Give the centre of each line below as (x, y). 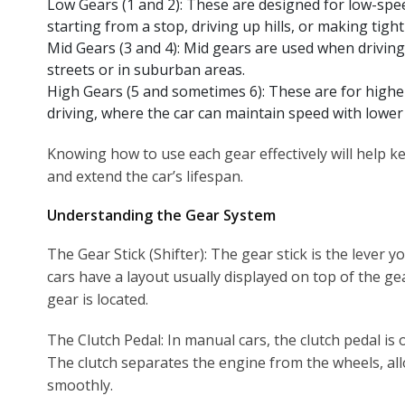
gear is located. (98, 299)
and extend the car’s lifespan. (145, 176)
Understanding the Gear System (161, 215)
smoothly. (80, 385)
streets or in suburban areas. (146, 69)
